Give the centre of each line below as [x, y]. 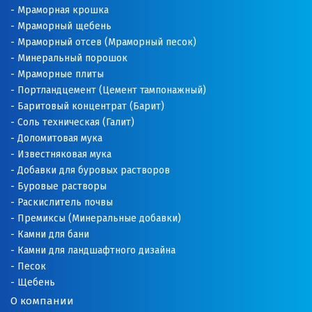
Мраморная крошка [63, 10]
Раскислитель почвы [65, 202]
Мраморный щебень [64, 26]
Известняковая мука [64, 154]
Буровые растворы [62, 186]
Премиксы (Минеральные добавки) [99, 218]
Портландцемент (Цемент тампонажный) [112, 90]
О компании [42, 301]
